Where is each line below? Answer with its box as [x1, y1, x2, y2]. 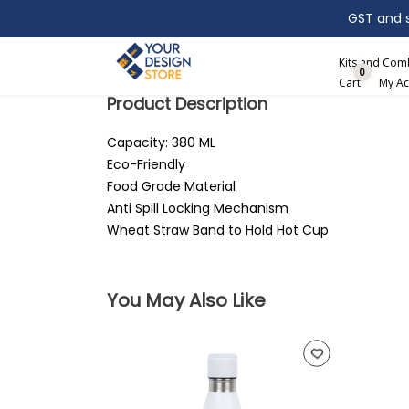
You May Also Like [107, 288, 266, 313]
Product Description [107, 92, 267, 115]
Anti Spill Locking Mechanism [107, 199, 288, 217]
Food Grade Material [107, 177, 236, 195]
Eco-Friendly [107, 155, 185, 173]
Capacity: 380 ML [107, 133, 215, 152]
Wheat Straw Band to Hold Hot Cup [107, 221, 329, 239]
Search [121, 15, 172, 36]
